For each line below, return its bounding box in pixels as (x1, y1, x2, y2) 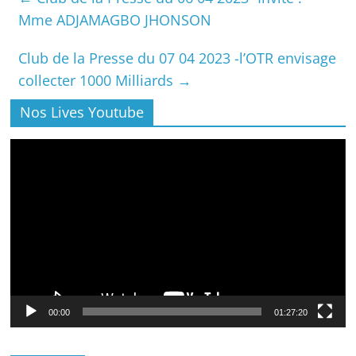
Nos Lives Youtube (20, 103, 145, 122)
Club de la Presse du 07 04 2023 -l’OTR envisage (18, 48, 337, 68)
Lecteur (10, 139, 50, 154)
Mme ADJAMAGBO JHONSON (18, 10, 212, 29)
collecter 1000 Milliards (18, 71, 178, 90)
